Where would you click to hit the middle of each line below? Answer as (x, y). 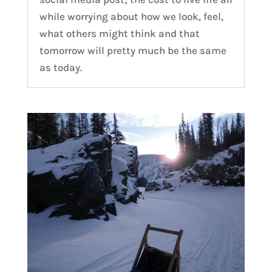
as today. (60, 68)
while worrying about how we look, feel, (131, 17)
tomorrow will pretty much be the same (133, 51)
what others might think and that (119, 34)
